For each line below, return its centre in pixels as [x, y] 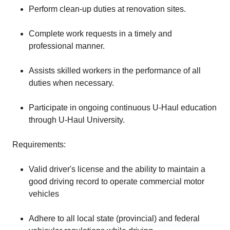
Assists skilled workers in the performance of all [115, 71]
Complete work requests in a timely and [100, 34]
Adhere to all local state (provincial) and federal [114, 218]
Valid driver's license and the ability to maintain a [117, 169]
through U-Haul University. [77, 120]
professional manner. [67, 46]
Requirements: [39, 145]
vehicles [44, 194]
